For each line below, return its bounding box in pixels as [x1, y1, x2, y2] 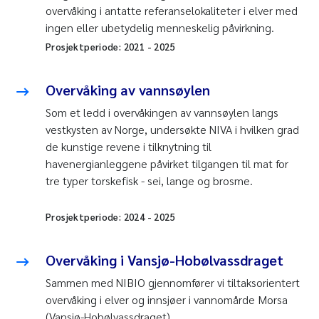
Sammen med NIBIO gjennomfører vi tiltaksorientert [46, 275, 300, 291]
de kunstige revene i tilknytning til [46, 139, 211, 155]
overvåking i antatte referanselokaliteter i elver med [46, 3, 298, 19]
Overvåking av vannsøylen [46, 80, 210, 100]
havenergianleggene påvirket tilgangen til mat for [46, 156, 288, 172]
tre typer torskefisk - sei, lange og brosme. [46, 173, 256, 189]
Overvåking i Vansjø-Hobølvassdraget [46, 251, 283, 270]
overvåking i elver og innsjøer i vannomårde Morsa [46, 292, 288, 308]
